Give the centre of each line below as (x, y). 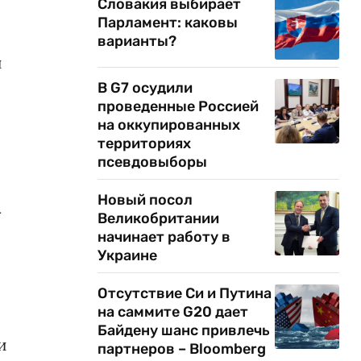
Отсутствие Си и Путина (185, 293)
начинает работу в (164, 237)
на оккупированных (169, 125)
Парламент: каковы (168, 23)
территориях (144, 143)
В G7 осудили (145, 88)
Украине (127, 255)
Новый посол (145, 200)
